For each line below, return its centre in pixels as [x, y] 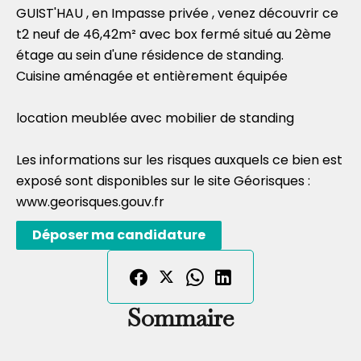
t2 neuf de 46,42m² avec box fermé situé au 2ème [174, 34]
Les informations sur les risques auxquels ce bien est [179, 160]
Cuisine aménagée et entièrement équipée [152, 76]
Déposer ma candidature [119, 235]
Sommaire [180, 318]
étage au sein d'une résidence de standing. [150, 55]
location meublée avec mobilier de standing [155, 118]
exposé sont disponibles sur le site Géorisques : [163, 181]
